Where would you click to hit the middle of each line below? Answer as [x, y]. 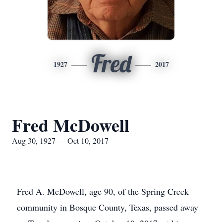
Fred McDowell [71, 125]
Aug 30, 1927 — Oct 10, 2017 [60, 140]
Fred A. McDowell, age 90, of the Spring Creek [103, 191]
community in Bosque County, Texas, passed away [108, 207]
